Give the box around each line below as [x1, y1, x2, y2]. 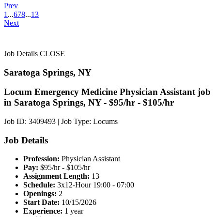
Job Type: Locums [61, 117, 118, 125]
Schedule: [23, 181, 55, 189]
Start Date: [23, 198, 60, 207]
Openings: [23, 189, 57, 198]
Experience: [23, 207, 62, 216]
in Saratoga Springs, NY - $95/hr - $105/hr [4, 97, 174, 108]
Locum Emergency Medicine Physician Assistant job [4, 87, 211, 97]
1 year [62, 207, 83, 216]
